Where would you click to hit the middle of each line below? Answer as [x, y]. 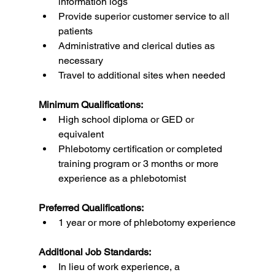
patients [75, 31]
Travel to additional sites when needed [141, 75]
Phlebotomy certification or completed [141, 149]
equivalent [81, 134]
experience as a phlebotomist [122, 178]
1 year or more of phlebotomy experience [147, 222]
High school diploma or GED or [127, 119]
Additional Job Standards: [95, 252]
